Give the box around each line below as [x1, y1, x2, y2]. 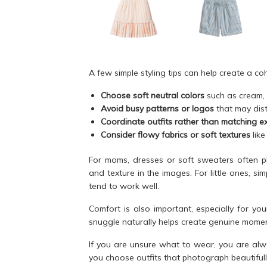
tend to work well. [89, 181, 159, 192]
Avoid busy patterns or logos [101, 103, 214, 114]
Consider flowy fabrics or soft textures [101, 129, 250, 141]
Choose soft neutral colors [101, 90, 204, 101]
